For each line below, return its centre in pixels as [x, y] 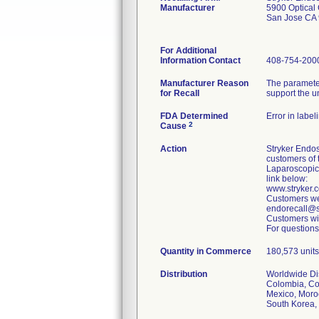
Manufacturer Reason [204, 83]
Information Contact [200, 61]
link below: [287, 179]
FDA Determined [194, 116]
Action [173, 149]
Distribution [184, 274]
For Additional [188, 51]
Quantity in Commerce [206, 251]
